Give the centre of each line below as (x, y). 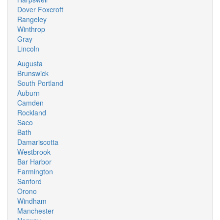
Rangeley (32, 19)
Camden (30, 103)
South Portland (40, 83)
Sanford (29, 181)
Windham (32, 201)
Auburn (28, 93)
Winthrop (31, 29)
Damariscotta (38, 142)
